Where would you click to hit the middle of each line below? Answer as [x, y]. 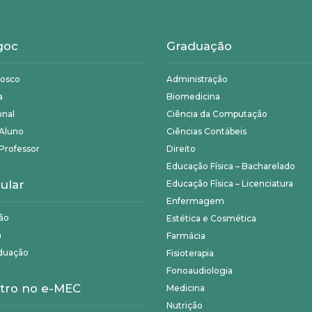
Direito [181, 149]
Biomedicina [193, 96]
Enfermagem [195, 201]
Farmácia [186, 236]
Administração [197, 79]
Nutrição [185, 305]
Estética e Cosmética [211, 218]
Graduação [199, 46]
